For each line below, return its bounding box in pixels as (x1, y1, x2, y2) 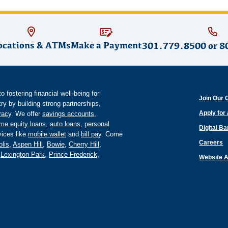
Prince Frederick (49, 151, 97, 159)
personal (84, 120, 109, 128)
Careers (199, 139, 223, 147)
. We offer (11, 110, 42, 118)
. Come (101, 130, 123, 138)
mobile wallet (28, 130, 66, 138)
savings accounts (42, 110, 94, 118)
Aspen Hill (13, 140, 43, 149)
